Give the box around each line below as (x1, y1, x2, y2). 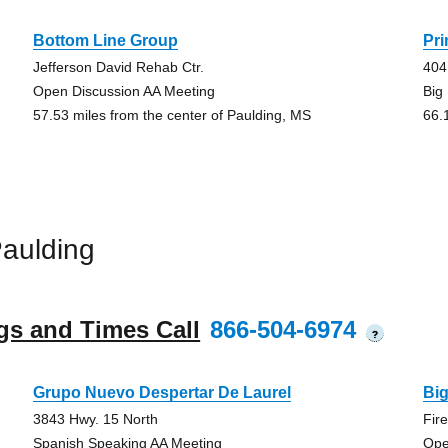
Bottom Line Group (32, 32, 178, 49)
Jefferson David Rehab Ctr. (32, 59, 204, 75)
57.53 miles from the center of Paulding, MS (32, 107, 311, 123)
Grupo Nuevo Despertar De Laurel (32, 384, 291, 401)
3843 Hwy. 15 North (32, 411, 158, 427)
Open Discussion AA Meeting (32, 83, 215, 99)
